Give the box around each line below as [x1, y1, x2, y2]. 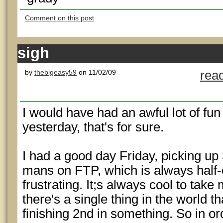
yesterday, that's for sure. [22, 120, 164, 134]
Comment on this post [25, 14, 94, 22]
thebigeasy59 [34, 68, 77, 76]
